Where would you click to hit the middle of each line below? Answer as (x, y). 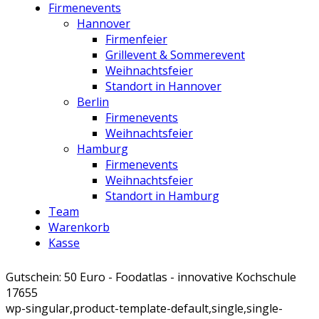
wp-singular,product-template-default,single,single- (144, 308)
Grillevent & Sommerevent (175, 55)
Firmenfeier (136, 39)
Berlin (93, 102)
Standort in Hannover (163, 86)
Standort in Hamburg (162, 196)
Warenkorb (79, 227)
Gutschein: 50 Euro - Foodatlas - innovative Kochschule (151, 277)
